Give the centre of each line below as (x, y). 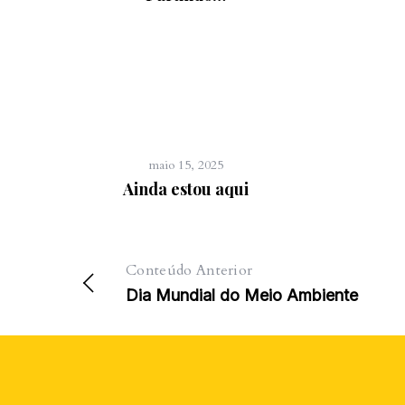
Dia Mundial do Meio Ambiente (242, 296)
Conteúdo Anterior (189, 271)
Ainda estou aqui (185, 189)
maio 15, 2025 (185, 165)
